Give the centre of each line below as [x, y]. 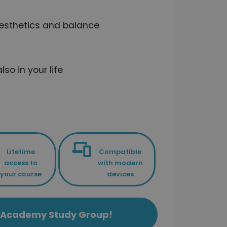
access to [21, 163]
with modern [120, 163]
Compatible [120, 152]
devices [120, 174]
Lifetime [21, 152]
